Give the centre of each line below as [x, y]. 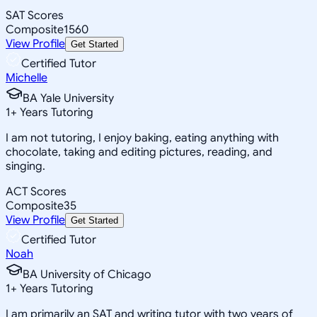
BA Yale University [68, 98]
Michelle [27, 77]
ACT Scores [36, 191]
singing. [25, 166]
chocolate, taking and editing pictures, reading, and [139, 152]
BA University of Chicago [87, 274]
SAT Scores [35, 15]
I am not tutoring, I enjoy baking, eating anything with [142, 138]
